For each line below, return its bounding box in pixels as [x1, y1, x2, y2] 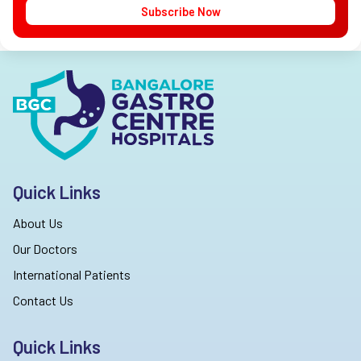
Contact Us [13, 292, 73, 308]
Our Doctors [13, 241, 77, 257]
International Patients [13, 266, 131, 282]
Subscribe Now [140, 5, 221, 19]
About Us [13, 215, 63, 231]
